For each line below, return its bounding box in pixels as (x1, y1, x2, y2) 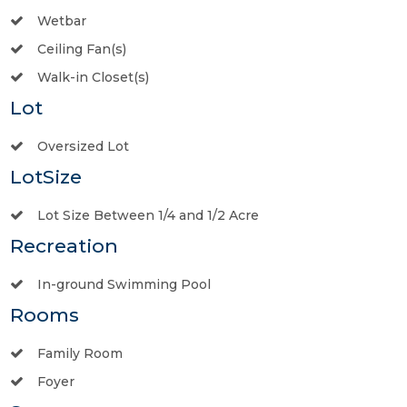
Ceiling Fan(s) (37, 40, 126, 57)
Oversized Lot (37, 137, 129, 154)
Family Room (37, 344, 123, 362)
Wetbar (37, 12, 86, 29)
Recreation (10, 233, 118, 257)
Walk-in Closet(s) (37, 68, 149, 85)
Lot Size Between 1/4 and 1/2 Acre (37, 206, 259, 223)
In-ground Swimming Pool (37, 275, 211, 293)
